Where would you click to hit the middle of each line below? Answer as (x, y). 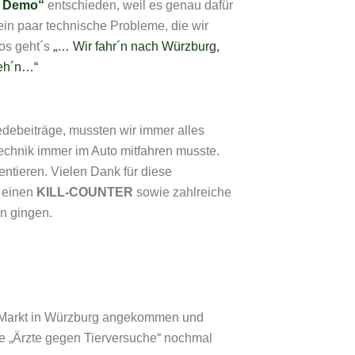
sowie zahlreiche (182, 193)
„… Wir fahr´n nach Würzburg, (136, 47)
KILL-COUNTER (85, 193)
